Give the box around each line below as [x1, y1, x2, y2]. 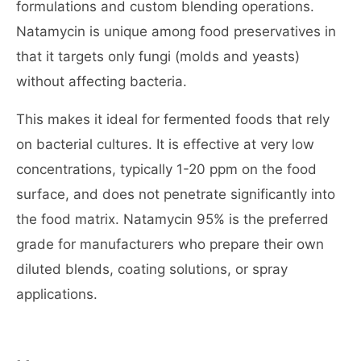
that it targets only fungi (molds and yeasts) [16, 48, 300, 64]
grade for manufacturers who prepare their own [16, 236, 324, 252]
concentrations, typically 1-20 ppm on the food [16, 161, 317, 177]
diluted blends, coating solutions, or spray [16, 261, 288, 277]
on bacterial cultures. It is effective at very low [16, 136, 314, 152]
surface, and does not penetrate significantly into [16, 186, 335, 202]
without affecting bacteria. [16, 73, 187, 89]
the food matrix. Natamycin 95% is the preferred [16, 211, 329, 227]
